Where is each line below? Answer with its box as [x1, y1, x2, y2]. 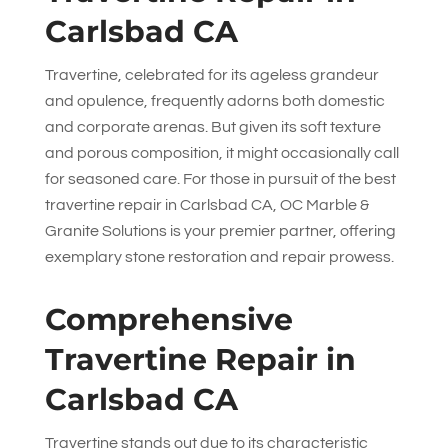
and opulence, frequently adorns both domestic [44, 93, 385, 109]
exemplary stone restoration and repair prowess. [44, 249, 394, 265]
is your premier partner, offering [166, 223, 396, 239]
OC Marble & [279, 197, 369, 213]
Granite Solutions [44, 223, 167, 239]
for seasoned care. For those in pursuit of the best [44, 171, 396, 187]
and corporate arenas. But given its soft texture [44, 119, 381, 135]
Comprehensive [44, 301, 293, 338]
